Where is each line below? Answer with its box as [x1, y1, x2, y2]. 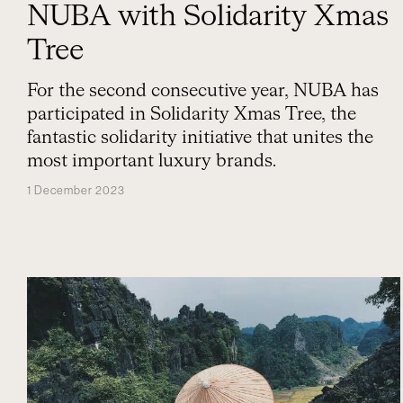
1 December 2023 [27, 184, 125, 196]
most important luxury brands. [27, 152, 276, 170]
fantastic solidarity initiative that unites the [27, 129, 373, 147]
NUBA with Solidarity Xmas [27, 3, 389, 31]
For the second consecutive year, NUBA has [27, 82, 379, 100]
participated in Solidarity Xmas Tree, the [27, 105, 356, 123]
